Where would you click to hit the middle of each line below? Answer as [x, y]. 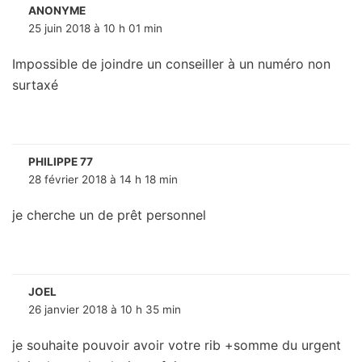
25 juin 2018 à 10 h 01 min [95, 29]
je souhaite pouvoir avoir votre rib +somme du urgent [177, 345]
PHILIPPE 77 [61, 162]
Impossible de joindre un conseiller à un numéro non [171, 64]
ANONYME [57, 11]
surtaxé [35, 85]
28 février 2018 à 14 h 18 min [103, 180]
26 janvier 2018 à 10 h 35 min [105, 310]
